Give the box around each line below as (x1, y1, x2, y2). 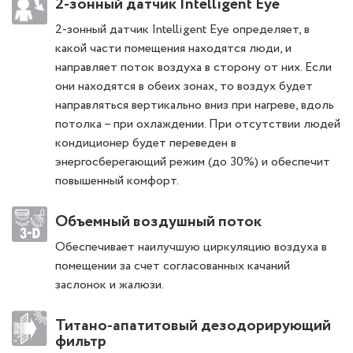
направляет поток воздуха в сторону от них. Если (55, 58, 332, 77)
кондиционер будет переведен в (55, 134, 236, 153)
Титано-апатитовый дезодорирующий (55, 314, 331, 338)
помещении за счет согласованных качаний (55, 257, 290, 276)
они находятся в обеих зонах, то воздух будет (55, 77, 313, 96)
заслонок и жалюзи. (55, 276, 164, 295)
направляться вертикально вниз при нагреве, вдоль (55, 96, 334, 115)
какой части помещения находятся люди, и (55, 39, 292, 58)
